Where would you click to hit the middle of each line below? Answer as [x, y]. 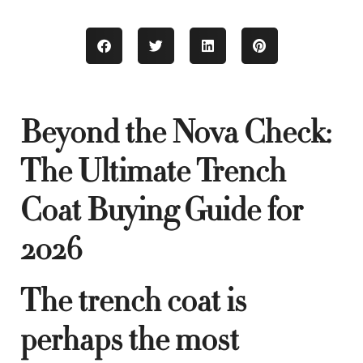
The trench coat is [133, 301]
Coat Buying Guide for [162, 210]
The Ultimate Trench [153, 171]
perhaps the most [130, 340]
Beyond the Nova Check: [176, 132]
